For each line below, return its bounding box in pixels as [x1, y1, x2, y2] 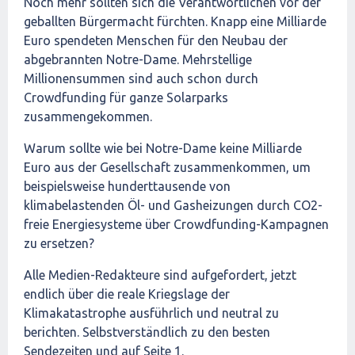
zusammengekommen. [24, 109, 152, 124]
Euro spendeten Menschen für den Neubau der [24, 33, 288, 48]
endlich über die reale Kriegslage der [24, 287, 230, 301]
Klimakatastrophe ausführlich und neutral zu [24, 306, 279, 320]
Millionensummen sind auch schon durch [24, 71, 258, 86]
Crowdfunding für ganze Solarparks [24, 90, 228, 105]
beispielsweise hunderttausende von [24, 179, 231, 193]
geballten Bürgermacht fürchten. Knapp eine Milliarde [24, 14, 326, 29]
